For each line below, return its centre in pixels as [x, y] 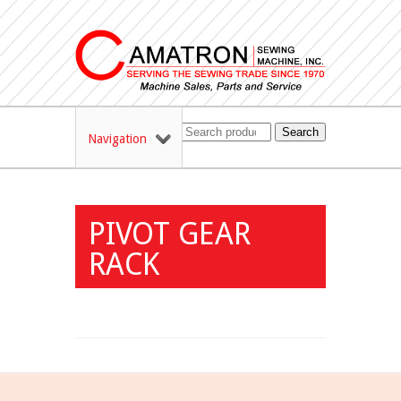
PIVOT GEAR [170, 234]
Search [300, 132]
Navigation [117, 139]
